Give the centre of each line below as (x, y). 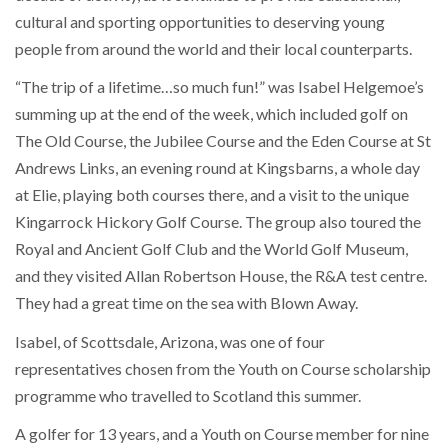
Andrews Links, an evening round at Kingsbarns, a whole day (217, 168)
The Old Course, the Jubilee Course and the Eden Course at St (223, 141)
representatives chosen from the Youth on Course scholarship (223, 368)
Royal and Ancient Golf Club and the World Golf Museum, (211, 249)
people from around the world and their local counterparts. (213, 48)
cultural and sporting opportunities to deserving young (200, 21)
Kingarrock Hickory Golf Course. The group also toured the (218, 222)
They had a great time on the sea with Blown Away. (186, 303)
